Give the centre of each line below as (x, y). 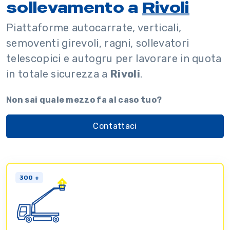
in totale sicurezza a (59, 74)
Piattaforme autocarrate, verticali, (94, 28)
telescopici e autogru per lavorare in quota (114, 59)
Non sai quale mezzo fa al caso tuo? (84, 100)
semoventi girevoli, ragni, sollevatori (98, 43)
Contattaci (115, 126)
